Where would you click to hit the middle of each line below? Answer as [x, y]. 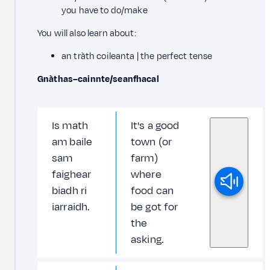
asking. [147, 239]
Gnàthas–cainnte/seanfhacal [99, 79]
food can [152, 190]
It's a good [155, 125]
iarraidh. [71, 207]
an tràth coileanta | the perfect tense [137, 56]
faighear [72, 174]
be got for [155, 207]
